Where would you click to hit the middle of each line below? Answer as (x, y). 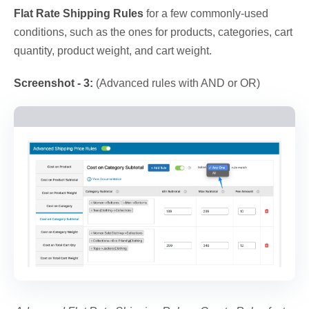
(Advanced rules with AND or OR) (178, 83)
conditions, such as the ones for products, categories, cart (153, 32)
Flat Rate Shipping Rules (79, 13)
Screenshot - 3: (55, 83)
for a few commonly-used (206, 13)
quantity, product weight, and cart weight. (113, 50)
